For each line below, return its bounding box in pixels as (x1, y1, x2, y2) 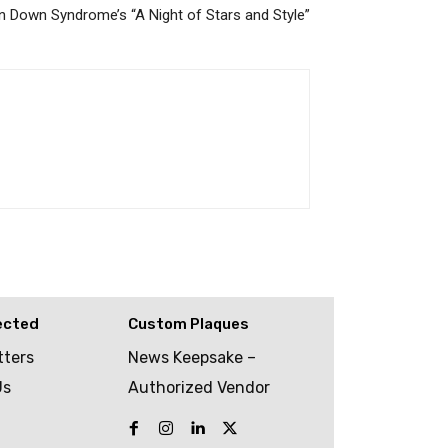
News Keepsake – (127, 348, 256, 368)
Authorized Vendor (127, 378, 270, 398)
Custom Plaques (127, 315, 249, 334)
